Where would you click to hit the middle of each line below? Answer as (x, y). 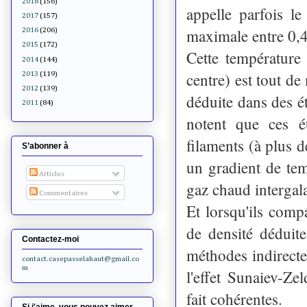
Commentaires (62, 193)
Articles (51, 173)
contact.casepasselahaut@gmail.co (81, 258)
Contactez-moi (50, 239)
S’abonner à (45, 146)
